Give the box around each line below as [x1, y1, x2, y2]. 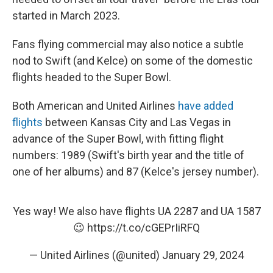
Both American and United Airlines [12, 99, 178, 112]
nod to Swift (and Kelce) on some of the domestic [12, 54, 253, 67]
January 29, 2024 [162, 249, 244, 261]
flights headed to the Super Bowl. [12, 71, 171, 83]
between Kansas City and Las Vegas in [43, 116, 231, 129]
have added [178, 99, 233, 112]
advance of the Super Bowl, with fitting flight [12, 132, 224, 145]
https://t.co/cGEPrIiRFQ [87, 221, 200, 234]
